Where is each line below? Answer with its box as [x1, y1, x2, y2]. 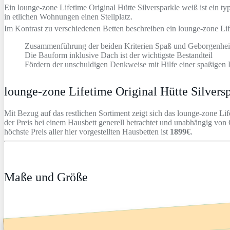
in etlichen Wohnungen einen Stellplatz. [4, 12, 132, 21]
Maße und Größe [4, 170, 88, 184]
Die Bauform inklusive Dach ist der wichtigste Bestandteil [25, 50, 213, 60]
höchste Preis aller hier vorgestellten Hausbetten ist [4, 127, 170, 136]
